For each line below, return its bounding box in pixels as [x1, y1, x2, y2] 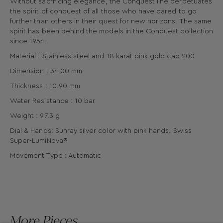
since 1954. [10, 38, 47, 45]
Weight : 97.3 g [10, 112, 60, 120]
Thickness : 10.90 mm [10, 83, 80, 90]
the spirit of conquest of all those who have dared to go [10, 8, 197, 15]
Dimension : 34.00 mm [10, 68, 82, 75]
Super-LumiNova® [10, 137, 68, 145]
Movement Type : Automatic [10, 152, 102, 160]
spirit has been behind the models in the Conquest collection [10, 28, 213, 35]
